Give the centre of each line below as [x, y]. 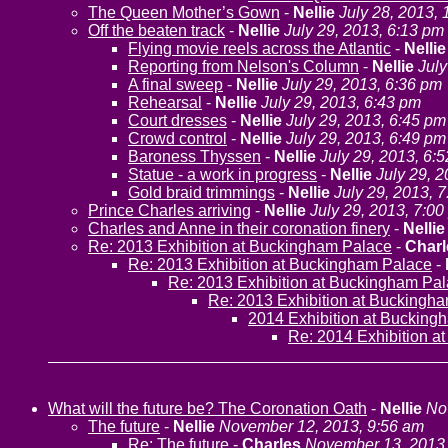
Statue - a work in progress [222, 174]
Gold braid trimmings [201, 192]
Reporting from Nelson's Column [243, 66]
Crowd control [177, 138]
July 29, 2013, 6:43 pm [341, 102]
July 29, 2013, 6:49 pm [366, 138]
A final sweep [175, 84]
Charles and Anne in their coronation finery [239, 228]
